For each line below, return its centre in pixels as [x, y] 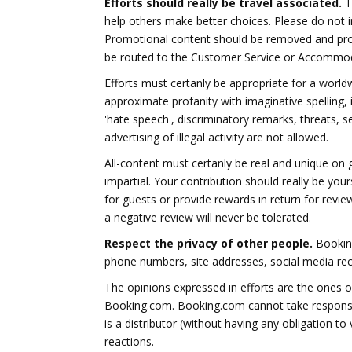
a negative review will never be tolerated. [208, 217]
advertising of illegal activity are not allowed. [216, 137]
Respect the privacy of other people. [209, 243]
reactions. [129, 341]
